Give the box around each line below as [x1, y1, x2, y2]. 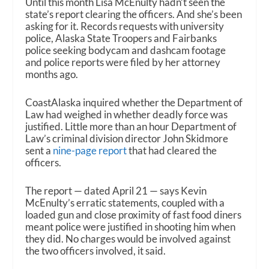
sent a [25, 144, 53, 157]
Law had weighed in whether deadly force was [25, 107, 228, 121]
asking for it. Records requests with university [25, 19, 225, 32]
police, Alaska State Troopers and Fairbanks [25, 31, 217, 44]
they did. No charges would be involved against [25, 232, 231, 245]
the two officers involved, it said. [25, 244, 166, 257]
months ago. [25, 67, 79, 80]
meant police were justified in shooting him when [25, 220, 236, 233]
